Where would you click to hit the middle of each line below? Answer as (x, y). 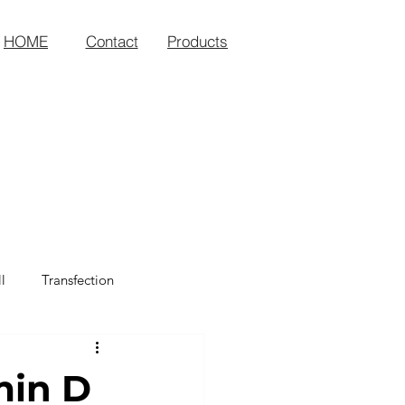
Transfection (78, 279)
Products (198, 41)
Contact (112, 41)
